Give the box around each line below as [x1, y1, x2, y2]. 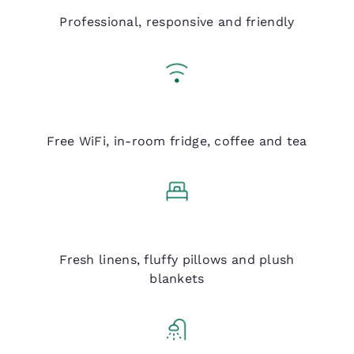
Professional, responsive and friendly [59, 14, 295, 29]
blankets [149, 271, 205, 287]
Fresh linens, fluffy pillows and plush [59, 252, 295, 268]
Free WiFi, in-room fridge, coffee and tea [47, 133, 307, 149]
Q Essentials [131, 112, 223, 131]
